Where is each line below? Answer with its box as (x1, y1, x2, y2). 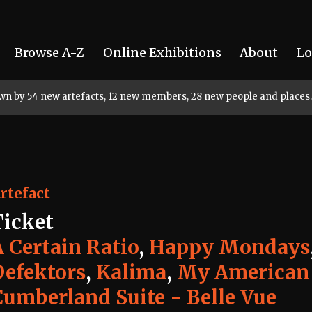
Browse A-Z (14, 44, 84, 61)
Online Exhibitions (102, 44, 221, 61)
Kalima (96, 260, 166, 285)
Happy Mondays (149, 235, 310, 260)
